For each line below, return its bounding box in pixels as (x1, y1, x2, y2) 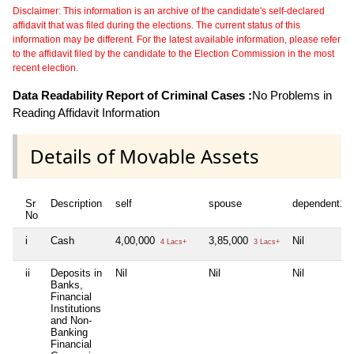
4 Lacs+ (158, 237, 186, 246)
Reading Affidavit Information (13, 105, 160, 119)
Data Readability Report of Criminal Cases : (13, 88, 252, 102)
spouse (209, 197, 242, 209)
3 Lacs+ (251, 237, 280, 246)
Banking (51, 326, 88, 338)
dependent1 (292, 197, 345, 209)
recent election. (13, 62, 78, 73)
